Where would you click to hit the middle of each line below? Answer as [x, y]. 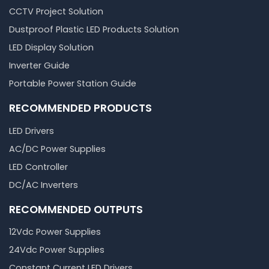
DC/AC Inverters [44, 185]
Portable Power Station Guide [73, 84]
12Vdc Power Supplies [55, 231]
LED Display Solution [51, 48]
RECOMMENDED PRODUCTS [80, 108]
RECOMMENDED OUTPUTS [76, 209]
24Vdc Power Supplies [57, 249]
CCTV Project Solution [56, 12]
